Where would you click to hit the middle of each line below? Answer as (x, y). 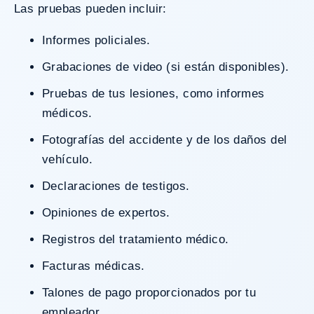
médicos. (67, 113)
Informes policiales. (98, 40)
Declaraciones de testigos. (120, 186)
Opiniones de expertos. (111, 212)
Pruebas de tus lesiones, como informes (46, 93)
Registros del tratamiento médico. (140, 239)
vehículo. (67, 159)
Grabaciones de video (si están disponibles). (170, 67)
